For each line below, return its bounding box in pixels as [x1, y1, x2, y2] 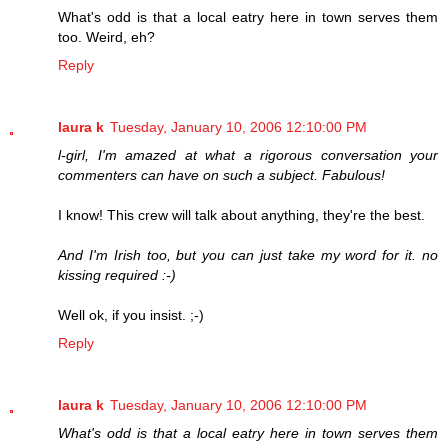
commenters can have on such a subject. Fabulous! [58, 166, 385, 183]
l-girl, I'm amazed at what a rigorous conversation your [58, 146, 438, 163]
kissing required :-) [58, 266, 176, 283]
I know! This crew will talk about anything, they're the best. [58, 206, 425, 223]
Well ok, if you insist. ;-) [58, 306, 204, 323]
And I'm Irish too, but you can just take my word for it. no [58, 246, 438, 263]
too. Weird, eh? [58, 28, 155, 45]
